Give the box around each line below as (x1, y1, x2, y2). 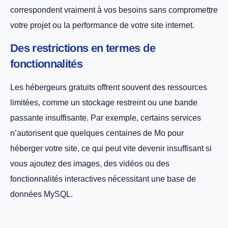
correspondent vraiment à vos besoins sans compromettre (10, 6, 218, 15)
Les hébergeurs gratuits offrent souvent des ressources (10, 83, 207, 92)
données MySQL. (10, 190, 73, 199)
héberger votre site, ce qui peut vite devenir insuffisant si (10, 144, 212, 153)
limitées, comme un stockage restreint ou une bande (10, 98, 197, 107)
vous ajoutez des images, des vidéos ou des (10, 159, 169, 168)
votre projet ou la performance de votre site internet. (10, 21, 194, 30)
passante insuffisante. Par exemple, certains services (10, 113, 201, 123)
